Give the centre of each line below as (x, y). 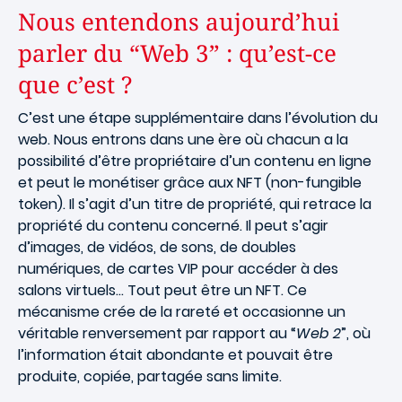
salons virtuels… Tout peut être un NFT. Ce (162, 290)
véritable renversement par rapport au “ (157, 333)
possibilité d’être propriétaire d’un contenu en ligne (195, 161)
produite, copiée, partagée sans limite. (150, 376)
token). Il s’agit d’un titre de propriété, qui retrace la (195, 204)
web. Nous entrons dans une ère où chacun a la (183, 140)
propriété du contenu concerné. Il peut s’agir (173, 226)
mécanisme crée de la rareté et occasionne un (182, 312)
